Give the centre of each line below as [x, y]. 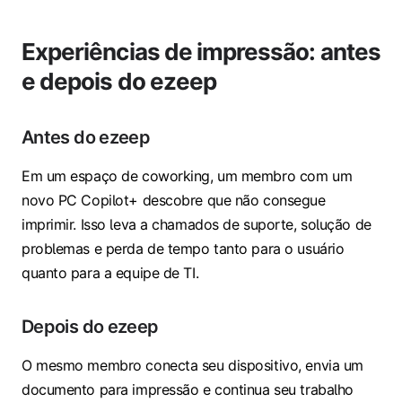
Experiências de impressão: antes [201, 52]
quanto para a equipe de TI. [110, 273]
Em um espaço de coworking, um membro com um [187, 176]
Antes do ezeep [86, 138]
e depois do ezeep [119, 82]
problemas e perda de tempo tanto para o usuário [183, 249]
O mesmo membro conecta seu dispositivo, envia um [192, 366]
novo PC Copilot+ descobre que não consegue [174, 201]
